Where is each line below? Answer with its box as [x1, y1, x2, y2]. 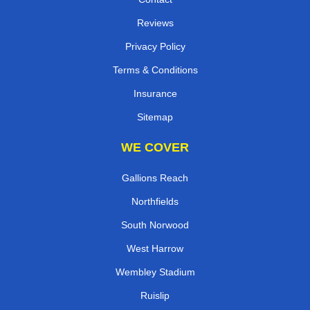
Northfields [131, 196, 179, 208]
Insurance [133, 88, 177, 100]
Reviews [136, 17, 174, 29]
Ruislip [140, 290, 170, 302]
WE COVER [121, 140, 189, 155]
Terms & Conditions [112, 64, 198, 76]
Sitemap [137, 111, 173, 123]
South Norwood [121, 219, 189, 231]
